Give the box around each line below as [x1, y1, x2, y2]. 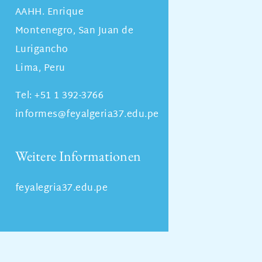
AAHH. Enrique [15, 4, 84, 22]
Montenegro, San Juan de [15, 23, 134, 40]
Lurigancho [15, 42, 68, 59]
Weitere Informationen [15, 147, 141, 166]
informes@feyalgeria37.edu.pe [15, 106, 159, 123]
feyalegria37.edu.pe [15, 180, 108, 198]
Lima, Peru [15, 60, 65, 78]
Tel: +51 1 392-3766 [15, 87, 104, 105]
